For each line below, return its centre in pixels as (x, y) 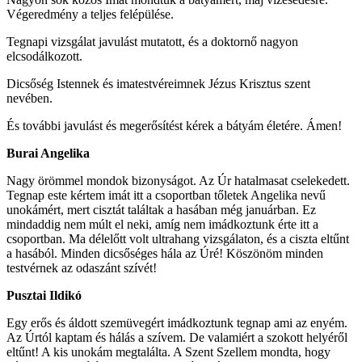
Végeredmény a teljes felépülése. (90, 14)
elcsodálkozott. (44, 56)
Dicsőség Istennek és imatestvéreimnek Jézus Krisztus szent (158, 83)
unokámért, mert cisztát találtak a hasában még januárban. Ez (161, 209)
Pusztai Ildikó (44, 295)
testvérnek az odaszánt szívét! (82, 267)
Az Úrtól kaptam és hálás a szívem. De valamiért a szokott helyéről (177, 337)
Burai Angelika (48, 153)
